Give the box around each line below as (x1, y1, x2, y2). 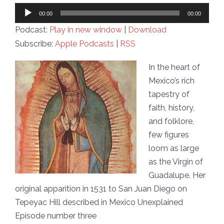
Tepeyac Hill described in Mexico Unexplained (15, 197, 183, 207)
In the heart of (148, 62, 200, 72)
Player (14, 17, 37, 27)
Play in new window (49, 24, 122, 34)
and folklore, (148, 116, 194, 126)
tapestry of (148, 89, 189, 99)
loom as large (148, 143, 199, 153)
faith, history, (148, 102, 194, 112)
